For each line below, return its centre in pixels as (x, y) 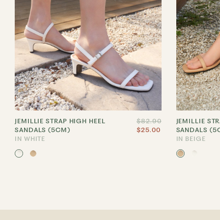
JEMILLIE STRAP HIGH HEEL (60, 121)
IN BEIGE (191, 138)
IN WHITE (30, 138)
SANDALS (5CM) (42, 130)
